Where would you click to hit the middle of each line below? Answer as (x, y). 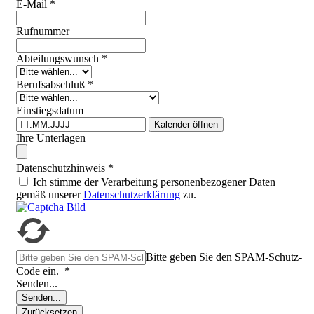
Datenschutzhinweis (61, 168)
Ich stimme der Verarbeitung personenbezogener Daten (154, 182)
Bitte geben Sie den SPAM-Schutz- (224, 257)
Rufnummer (43, 32)
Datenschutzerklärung (132, 195)
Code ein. (39, 271)
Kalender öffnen (186, 125)
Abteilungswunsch (57, 59)
